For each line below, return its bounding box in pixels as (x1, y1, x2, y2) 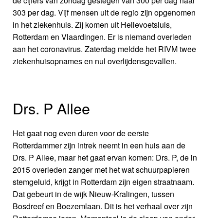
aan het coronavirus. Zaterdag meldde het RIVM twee (13, 43, 197, 54)
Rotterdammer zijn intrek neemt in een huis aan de (13, 139, 186, 151)
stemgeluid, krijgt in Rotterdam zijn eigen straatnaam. (13, 176, 195, 187)
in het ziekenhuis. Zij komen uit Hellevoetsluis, (13, 18, 172, 30)
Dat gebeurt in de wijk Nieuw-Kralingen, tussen (13, 188, 175, 200)
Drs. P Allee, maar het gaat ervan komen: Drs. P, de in (13, 151, 198, 163)
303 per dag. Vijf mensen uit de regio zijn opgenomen (13, 6, 196, 18)
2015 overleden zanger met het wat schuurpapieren (13, 163, 190, 175)
